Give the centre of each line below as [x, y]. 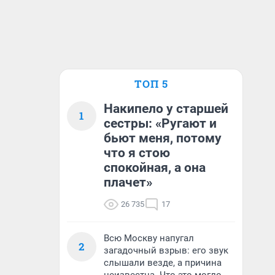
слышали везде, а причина [163, 263]
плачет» [128, 182]
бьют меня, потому [163, 138]
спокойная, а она [155, 168]
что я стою [137, 153]
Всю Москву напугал [149, 238]
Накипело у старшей [166, 109]
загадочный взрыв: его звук [166, 250]
